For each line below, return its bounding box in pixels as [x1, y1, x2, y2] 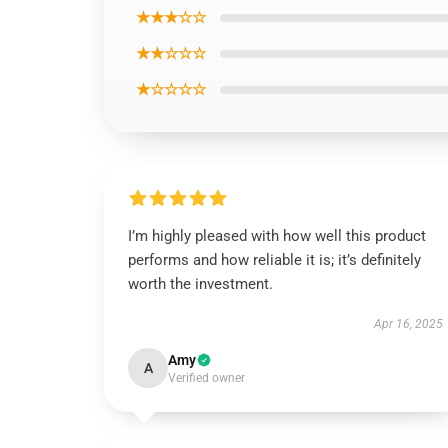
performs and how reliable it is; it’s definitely [128, 251, 421, 269]
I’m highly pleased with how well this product [128, 227, 426, 245]
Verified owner [168, 371, 245, 385]
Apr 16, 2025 [373, 317, 443, 331]
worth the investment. [128, 275, 273, 293]
